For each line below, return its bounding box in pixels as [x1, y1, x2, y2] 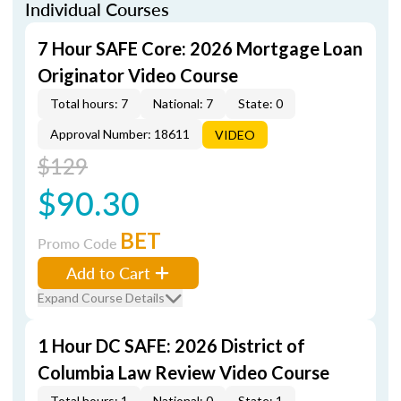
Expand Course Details [38, 290, 165, 305]
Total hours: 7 [50, 96, 128, 111]
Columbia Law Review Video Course [38, 362, 329, 383]
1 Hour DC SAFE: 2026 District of [38, 335, 305, 356]
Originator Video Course [38, 64, 238, 86]
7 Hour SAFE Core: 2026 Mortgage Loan [38, 38, 363, 59]
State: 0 [238, 96, 283, 111]
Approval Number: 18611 [50, 126, 190, 141]
